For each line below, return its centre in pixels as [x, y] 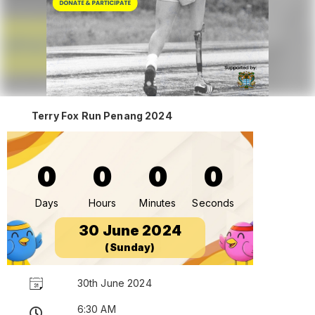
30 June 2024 [130, 230]
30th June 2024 [114, 283]
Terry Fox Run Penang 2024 [102, 115]
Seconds [213, 202]
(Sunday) [130, 247]
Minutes [158, 202]
